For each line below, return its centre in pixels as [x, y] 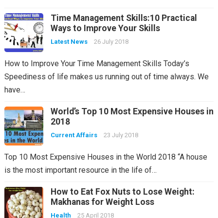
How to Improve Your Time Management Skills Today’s [97, 63]
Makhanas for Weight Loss [102, 202]
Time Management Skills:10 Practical [124, 18]
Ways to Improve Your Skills [105, 28]
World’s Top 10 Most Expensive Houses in [132, 111]
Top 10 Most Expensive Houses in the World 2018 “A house [106, 157]
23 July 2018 [121, 135]
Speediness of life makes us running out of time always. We [106, 76]
